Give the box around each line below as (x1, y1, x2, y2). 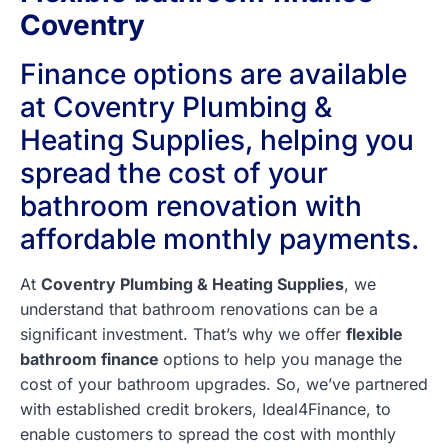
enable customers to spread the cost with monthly (20, 424, 396, 444)
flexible (346, 324, 403, 344)
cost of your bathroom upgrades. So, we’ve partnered (20, 374, 428, 394)
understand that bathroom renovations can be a (20, 299, 378, 319)
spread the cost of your (20, 156, 328, 190)
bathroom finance (20, 349, 163, 369)
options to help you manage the (163, 349, 402, 369)
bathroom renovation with (20, 189, 362, 223)
